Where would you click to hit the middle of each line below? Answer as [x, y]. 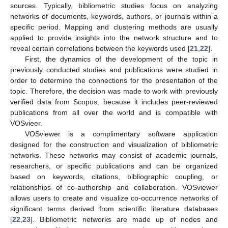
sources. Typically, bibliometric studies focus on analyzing [114, 5]
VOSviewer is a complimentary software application [121, 134]
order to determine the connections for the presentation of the [114, 80]
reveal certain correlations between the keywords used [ [100, 48]
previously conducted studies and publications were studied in [114, 69]
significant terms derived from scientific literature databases [114, 208]
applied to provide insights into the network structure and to [114, 37]
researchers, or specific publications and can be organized [114, 166]
